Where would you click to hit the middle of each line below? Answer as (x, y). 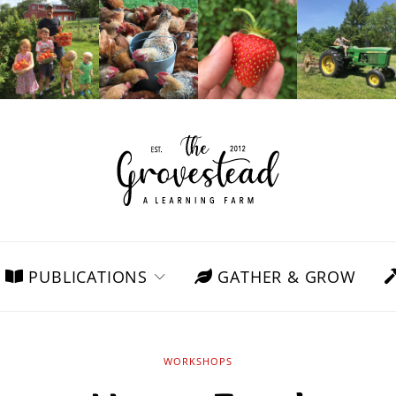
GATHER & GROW (284, 276)
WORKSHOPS (198, 361)
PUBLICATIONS (85, 276)
